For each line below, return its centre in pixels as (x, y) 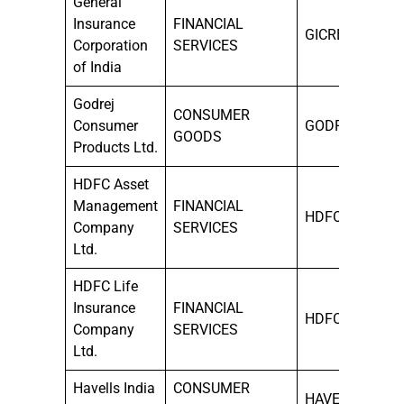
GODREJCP (341, 125)
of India (97, 67)
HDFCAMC (339, 216)
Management (115, 206)
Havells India (114, 388)
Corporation (110, 45)
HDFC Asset (111, 184)
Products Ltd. (115, 147)
